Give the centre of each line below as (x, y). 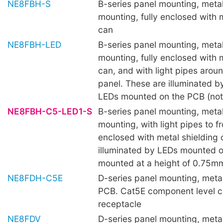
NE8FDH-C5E (35, 178)
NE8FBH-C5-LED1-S (50, 111)
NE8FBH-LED (34, 44)
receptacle (120, 204)
